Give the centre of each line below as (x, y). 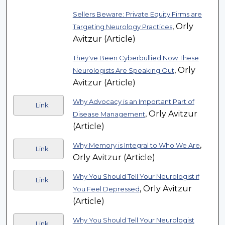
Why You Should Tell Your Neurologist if (136, 177)
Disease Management (109, 114)
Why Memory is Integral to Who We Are (136, 145)
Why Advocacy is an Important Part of (133, 102)
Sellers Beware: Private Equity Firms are (137, 14)
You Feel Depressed (106, 189)
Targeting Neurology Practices (122, 27)
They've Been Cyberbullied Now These (136, 58)
